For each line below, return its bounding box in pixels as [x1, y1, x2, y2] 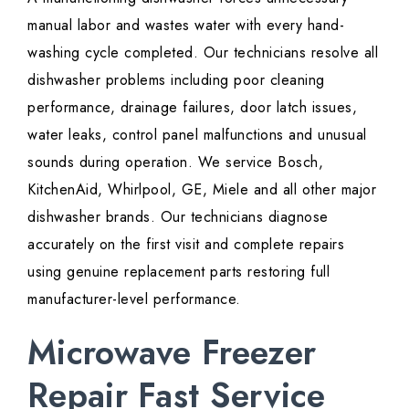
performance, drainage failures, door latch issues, [27, 97, 357, 119]
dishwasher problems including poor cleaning [27, 69, 325, 91]
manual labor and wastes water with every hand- [27, 15, 344, 37]
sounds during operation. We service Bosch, [27, 152, 323, 173]
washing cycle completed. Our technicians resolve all [27, 42, 378, 64]
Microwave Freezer [27, 328, 317, 378]
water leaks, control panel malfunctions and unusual [27, 124, 367, 146]
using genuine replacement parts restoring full [27, 261, 330, 283]
